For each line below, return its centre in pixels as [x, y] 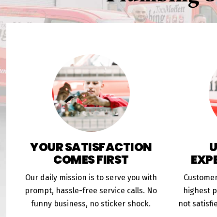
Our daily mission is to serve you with [91, 178]
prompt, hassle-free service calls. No [91, 191]
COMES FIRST [91, 160]
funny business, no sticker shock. [91, 204]
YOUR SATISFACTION [91, 147]
